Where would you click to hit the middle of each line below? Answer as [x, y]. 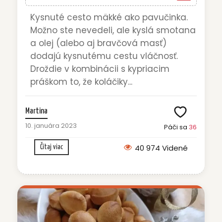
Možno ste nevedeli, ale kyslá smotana [113, 30]
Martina [36, 111]
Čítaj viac [52, 147]
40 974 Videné [161, 148]
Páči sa [176, 127]
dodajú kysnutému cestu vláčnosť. [104, 56]
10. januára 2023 [51, 126]
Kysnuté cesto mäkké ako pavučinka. [109, 18]
